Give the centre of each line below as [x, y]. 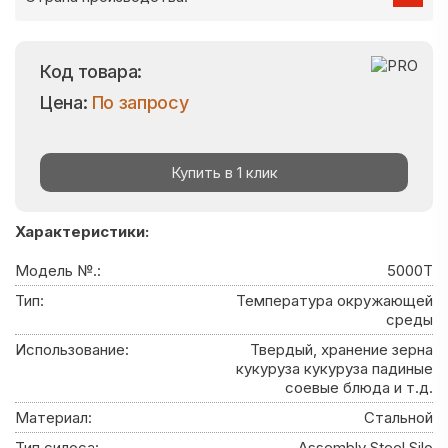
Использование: [72, 349]
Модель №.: [58, 270]
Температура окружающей [334, 300]
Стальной [398, 417]
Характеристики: [82, 231]
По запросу [140, 102]
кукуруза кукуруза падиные [334, 368]
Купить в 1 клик [224, 172]
